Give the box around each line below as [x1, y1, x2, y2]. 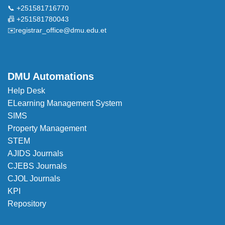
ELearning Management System [8, 98, 122, 107]
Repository [8, 199, 46, 208]
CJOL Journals [8, 174, 60, 183]
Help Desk [8, 86, 45, 95]
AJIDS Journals [8, 149, 63, 158]
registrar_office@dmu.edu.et [16, 26, 106, 34]
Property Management [8, 124, 86, 133]
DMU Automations [8, 70, 94, 82]
